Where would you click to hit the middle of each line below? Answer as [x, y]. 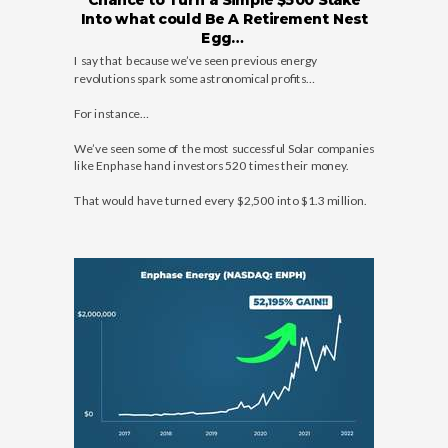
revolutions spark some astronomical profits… [194, 77]
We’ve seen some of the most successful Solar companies [224, 147]
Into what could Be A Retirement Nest [224, 19]
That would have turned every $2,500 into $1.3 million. [220, 200]
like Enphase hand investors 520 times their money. [211, 165]
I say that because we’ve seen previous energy [195, 60]
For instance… [111, 112]
